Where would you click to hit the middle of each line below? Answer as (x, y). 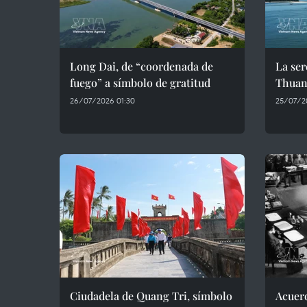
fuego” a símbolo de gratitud (140, 83)
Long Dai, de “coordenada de (142, 66)
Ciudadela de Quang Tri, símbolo (151, 296)
